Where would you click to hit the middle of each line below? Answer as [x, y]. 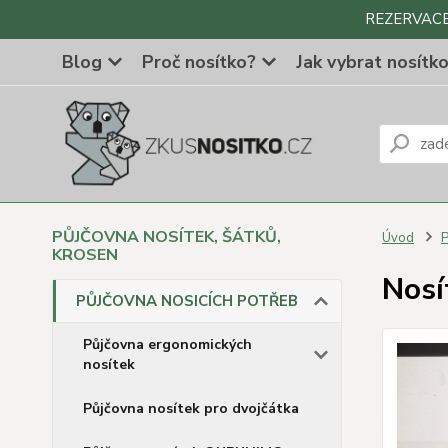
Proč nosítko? [199, 62]
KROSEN [85, 255]
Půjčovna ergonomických [167, 344]
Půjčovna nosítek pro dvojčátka [191, 408]
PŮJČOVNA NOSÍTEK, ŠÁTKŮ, [166, 237]
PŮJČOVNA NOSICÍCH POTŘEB [187, 301]
